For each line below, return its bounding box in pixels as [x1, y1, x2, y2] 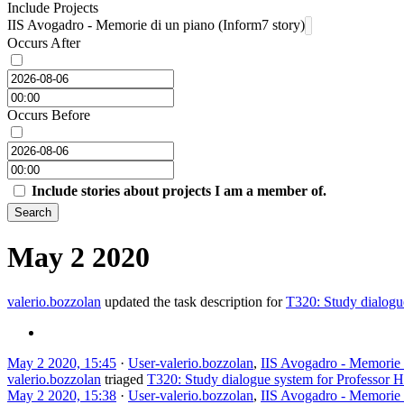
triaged [101, 371, 147, 387]
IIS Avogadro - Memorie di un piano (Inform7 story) [7, 16, 305, 32]
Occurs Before [7, 106, 90, 123]
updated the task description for [101, 293, 286, 309]
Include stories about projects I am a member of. [32, 182, 326, 198]
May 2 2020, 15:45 [7, 354, 116, 371]
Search [14, 205, 51, 219]
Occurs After [7, 34, 80, 50]
